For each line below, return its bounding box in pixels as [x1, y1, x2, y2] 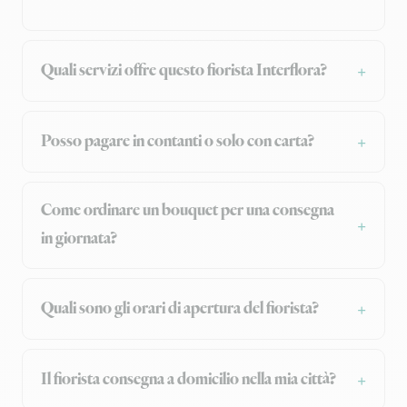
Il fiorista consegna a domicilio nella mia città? [41, 368, 336, 391]
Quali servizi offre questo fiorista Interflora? [41, 59, 327, 82]
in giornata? [41, 228, 117, 251]
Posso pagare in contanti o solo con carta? [41, 130, 314, 153]
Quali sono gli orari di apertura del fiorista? [41, 297, 319, 320]
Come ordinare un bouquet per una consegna [41, 200, 334, 223]
